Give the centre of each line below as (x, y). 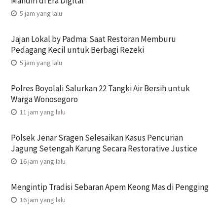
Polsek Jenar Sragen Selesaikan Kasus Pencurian (97, 137)
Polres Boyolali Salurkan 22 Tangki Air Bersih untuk (100, 88)
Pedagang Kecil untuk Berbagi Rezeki (77, 50)
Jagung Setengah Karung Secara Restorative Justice (104, 148)
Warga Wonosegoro (44, 99)
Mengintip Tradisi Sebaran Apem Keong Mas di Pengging (110, 187)
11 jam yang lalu (42, 112)
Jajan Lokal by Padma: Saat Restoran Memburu (93, 39)
